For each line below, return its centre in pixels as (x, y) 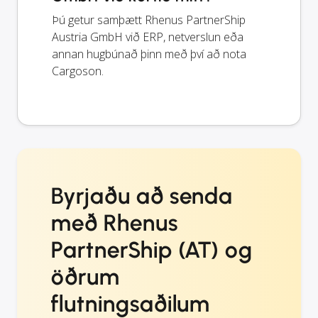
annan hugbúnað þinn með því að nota (149, 54)
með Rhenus (115, 223)
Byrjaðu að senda (142, 196)
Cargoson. (78, 71)
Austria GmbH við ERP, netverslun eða (148, 37)
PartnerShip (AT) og (152, 250)
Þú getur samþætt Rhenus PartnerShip (149, 20)
